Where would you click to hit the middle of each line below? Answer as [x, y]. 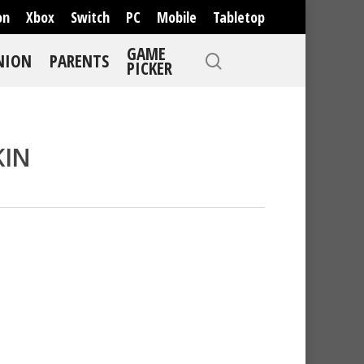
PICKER [149, 68]
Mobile [177, 17]
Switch [90, 17]
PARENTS [79, 61]
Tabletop [239, 17]
